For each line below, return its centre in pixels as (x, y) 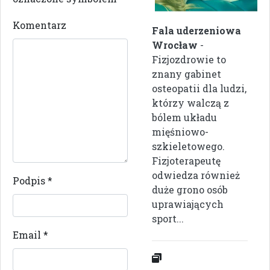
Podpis (30, 180)
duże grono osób (190, 189)
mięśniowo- (180, 131)
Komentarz (39, 25)
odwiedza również (196, 175)
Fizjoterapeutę (186, 160)
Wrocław (175, 45)
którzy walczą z (190, 102)
